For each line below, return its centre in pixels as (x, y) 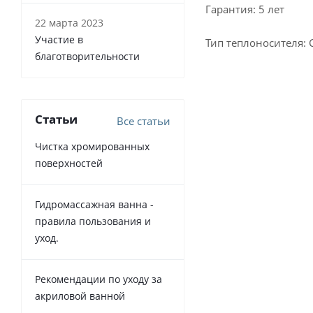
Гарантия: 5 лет (245, 9)
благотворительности (87, 56)
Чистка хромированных (92, 146)
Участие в (59, 39)
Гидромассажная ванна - (94, 204)
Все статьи (144, 121)
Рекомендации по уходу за (99, 279)
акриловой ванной (80, 296)
